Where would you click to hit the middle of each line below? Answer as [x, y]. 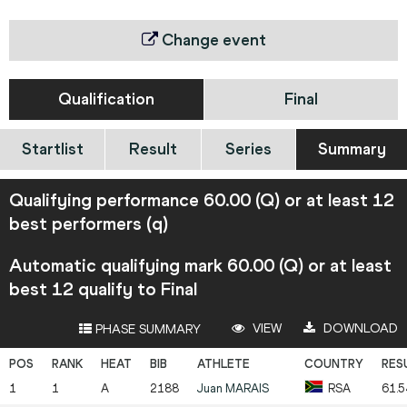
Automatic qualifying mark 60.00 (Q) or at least [200, 266]
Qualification [106, 99]
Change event [212, 40]
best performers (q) [89, 224]
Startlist [52, 149]
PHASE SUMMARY [146, 330]
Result [153, 149]
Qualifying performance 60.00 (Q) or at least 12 [202, 200]
